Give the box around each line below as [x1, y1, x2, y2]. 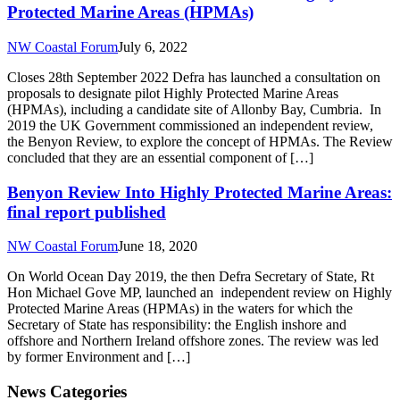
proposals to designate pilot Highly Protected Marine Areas [7, 85, 338, 101]
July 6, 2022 [118, 38, 187, 54]
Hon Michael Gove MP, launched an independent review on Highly [7, 285, 392, 301]
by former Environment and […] [7, 349, 190, 365]
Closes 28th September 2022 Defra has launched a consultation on [7, 69, 380, 85]
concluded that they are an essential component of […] [7, 149, 313, 165]
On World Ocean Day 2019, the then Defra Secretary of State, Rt [7, 269, 374, 285]
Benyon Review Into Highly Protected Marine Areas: [7, 182, 392, 202]
